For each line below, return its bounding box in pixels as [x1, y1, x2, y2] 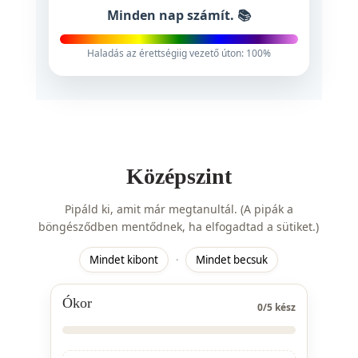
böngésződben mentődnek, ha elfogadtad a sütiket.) [38, 219, 320, 234]
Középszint [125, 164, 232, 189]
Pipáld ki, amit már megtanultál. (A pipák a [64, 201, 293, 217]
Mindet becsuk [196, 253, 268, 267]
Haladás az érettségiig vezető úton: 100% [86, 46, 271, 60]
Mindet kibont [89, 253, 159, 267]
